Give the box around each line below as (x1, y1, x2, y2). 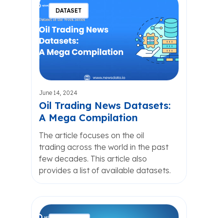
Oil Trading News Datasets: (39, 99, 171, 111)
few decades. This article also (39, 154, 147, 163)
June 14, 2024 (39, 89, 77, 96)
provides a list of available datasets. (39, 165, 171, 175)
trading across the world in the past (39, 142, 168, 152)
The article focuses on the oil (39, 130, 144, 140)
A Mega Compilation (39, 111, 138, 124)
